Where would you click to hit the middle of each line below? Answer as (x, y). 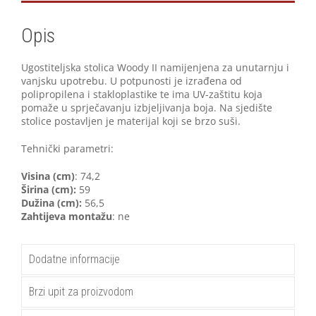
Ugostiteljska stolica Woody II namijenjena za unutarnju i (155, 68)
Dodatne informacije (74, 260)
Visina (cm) (48, 176)
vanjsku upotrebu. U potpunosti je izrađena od (132, 81)
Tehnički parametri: (67, 149)
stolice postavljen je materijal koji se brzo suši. (131, 121)
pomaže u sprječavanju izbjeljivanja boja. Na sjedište (147, 108)
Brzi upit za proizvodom (81, 292)
